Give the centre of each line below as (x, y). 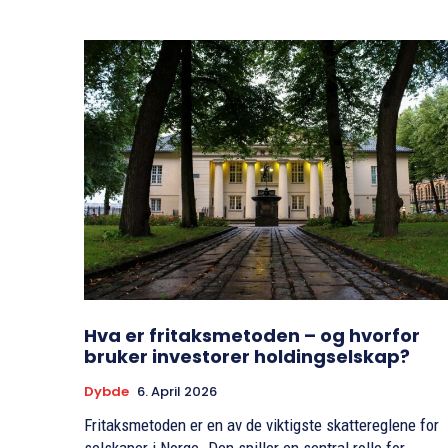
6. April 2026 (177, 392)
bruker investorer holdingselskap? (247, 357)
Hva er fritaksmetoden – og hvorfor (252, 336)
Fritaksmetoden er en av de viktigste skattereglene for (261, 425)
